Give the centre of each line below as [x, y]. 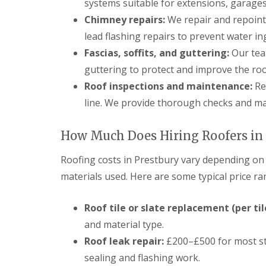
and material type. [124, 224]
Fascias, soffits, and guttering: [157, 53]
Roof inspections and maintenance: [168, 86]
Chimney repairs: [125, 20]
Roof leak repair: [124, 241]
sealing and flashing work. [142, 258]
